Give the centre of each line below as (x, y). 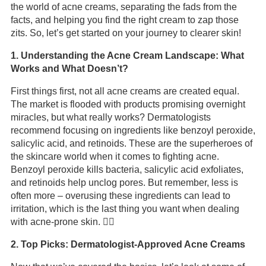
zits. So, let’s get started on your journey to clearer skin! (126, 33)
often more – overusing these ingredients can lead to (120, 196)
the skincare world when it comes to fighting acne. (115, 156)
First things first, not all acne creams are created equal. (125, 91)
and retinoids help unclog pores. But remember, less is (124, 183)
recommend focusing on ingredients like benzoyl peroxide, (133, 130)
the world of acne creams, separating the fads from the (123, 7)
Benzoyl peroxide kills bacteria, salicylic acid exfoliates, (127, 170)
